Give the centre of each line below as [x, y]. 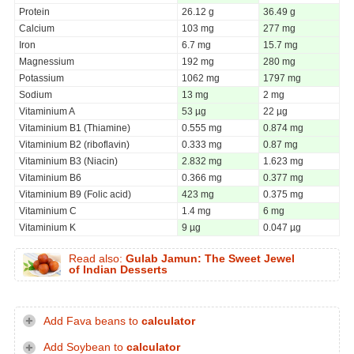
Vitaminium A [47, 111]
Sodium [36, 94]
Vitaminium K [47, 227]
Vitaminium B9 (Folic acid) [75, 194]
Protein [34, 11]
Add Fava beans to [92, 321]
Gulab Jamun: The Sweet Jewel [210, 258]
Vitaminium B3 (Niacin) [68, 161]
